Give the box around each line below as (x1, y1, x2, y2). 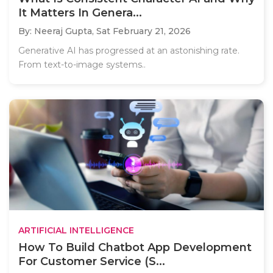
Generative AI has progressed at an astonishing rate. (18, 45, 239, 57)
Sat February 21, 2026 (96, 26, 191, 37)
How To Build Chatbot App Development (18, 240, 252, 254)
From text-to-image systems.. (18, 59, 146, 71)
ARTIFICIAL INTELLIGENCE (18, 224, 134, 236)
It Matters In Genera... (18, 6, 142, 20)
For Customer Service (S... (18, 254, 165, 268)
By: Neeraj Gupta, (18, 26, 96, 37)
